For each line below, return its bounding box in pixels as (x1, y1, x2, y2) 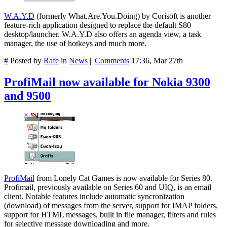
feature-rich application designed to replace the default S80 (4, 21, 191, 30)
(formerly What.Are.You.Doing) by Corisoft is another (34, 12, 211, 21)
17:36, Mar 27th (131, 56, 183, 65)
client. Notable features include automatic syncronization (4, 192, 184, 201)
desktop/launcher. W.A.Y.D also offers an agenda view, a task (4, 30, 201, 39)
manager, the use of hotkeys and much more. (4, 39, 146, 48)
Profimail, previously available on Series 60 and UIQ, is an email (4, 183, 211, 192)
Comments (95, 56, 129, 65)
